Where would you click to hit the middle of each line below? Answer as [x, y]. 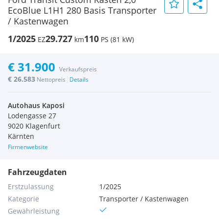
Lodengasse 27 [32, 116]
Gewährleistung [34, 211]
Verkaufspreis [78, 69]
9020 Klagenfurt [34, 126]
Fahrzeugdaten [37, 172]
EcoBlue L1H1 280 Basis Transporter [82, 10]
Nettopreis [51, 79]
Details [79, 79]
